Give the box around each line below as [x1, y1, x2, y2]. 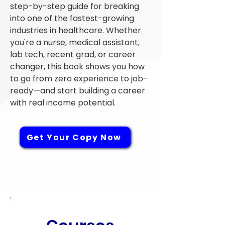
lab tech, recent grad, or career [10, 49, 136, 60]
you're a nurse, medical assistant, [10, 37, 140, 48]
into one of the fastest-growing [10, 13, 134, 24]
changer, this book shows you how [10, 61, 145, 72]
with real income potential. [10, 97, 116, 108]
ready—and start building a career [10, 85, 145, 96]
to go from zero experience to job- [10, 73, 148, 84]
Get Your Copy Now [26, 131, 122, 143]
